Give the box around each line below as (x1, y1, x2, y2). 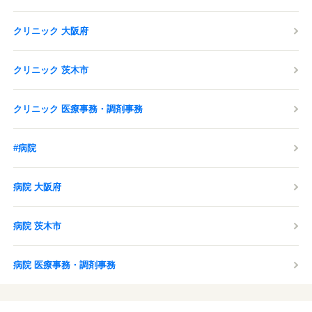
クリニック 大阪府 (13, 26, 88, 36)
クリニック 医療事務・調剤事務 (13, 104, 143, 114)
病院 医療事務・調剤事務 (13, 260, 116, 270)
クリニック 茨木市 (13, 65, 88, 75)
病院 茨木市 (13, 221, 61, 231)
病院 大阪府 (13, 182, 61, 192)
